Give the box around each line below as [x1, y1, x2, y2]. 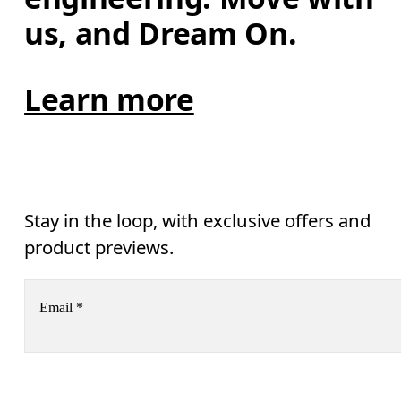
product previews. [24, 235, 175, 260]
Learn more [24, 78, 194, 120]
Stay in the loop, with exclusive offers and [24, 208, 371, 234]
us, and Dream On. [24, 13, 297, 55]
